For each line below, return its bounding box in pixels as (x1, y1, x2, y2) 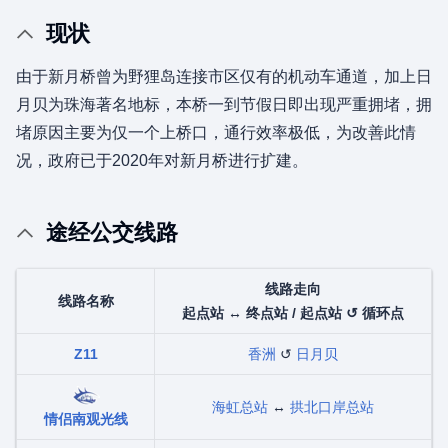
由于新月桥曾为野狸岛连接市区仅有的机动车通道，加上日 (16, 68, 432, 85)
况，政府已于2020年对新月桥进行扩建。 (16, 152, 308, 169)
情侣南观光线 (43, 410, 128, 427)
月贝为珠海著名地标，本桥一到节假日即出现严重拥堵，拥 (16, 96, 432, 113)
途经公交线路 (46, 220, 178, 245)
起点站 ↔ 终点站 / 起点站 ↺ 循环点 (182, 304, 404, 321)
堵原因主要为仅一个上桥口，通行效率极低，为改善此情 (16, 124, 416, 141)
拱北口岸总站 (290, 398, 374, 415)
